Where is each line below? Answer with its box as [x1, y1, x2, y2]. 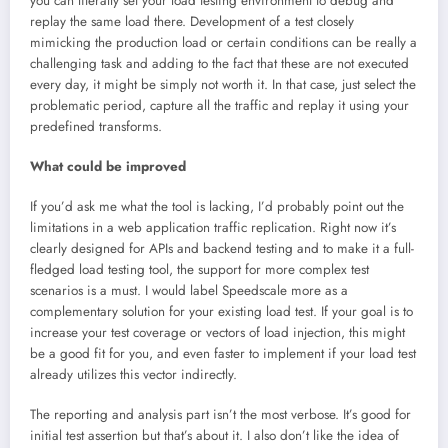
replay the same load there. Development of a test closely [30, 11, 354, 31]
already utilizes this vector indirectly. [30, 365, 237, 385]
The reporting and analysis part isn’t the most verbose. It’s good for [30, 405, 411, 425]
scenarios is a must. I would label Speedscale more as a [30, 281, 348, 301]
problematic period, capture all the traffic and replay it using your [30, 95, 409, 115]
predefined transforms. [30, 116, 162, 136]
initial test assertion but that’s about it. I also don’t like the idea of [30, 426, 399, 446]
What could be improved [30, 157, 186, 177]
